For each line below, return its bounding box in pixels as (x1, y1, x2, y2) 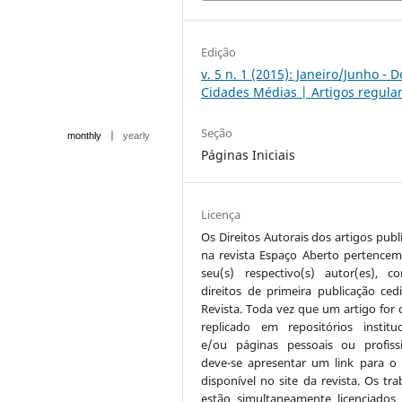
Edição (201, 43, 237, 60)
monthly (67, 129, 101, 141)
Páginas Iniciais (201, 145, 296, 163)
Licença (201, 205, 241, 223)
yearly (123, 129, 150, 141)
